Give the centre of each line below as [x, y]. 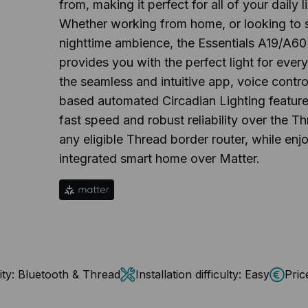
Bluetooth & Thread [69, 274]
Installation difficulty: [188, 274]
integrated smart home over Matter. [159, 158]
